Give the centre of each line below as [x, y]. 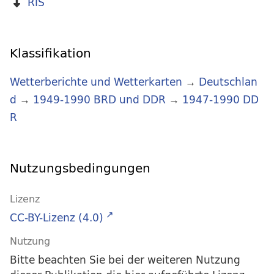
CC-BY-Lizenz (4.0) [57, 218]
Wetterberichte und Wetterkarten [96, 82]
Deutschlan [228, 82]
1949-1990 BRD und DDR [99, 100]
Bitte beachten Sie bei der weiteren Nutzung [125, 260]
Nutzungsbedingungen [80, 168]
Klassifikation [50, 53]
